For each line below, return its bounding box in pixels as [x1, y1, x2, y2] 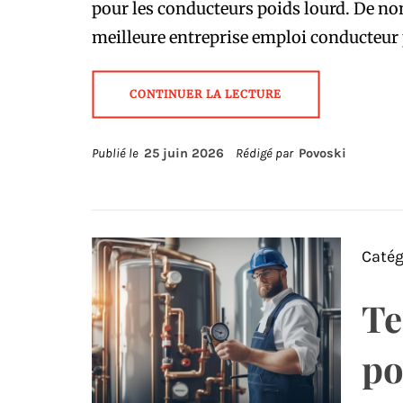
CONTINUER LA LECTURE [130, 87, 282, 102]
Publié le [92, 146, 144, 162]
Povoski [299, 146, 346, 162]
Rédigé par [233, 146, 299, 162]
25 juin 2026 [144, 146, 224, 162]
